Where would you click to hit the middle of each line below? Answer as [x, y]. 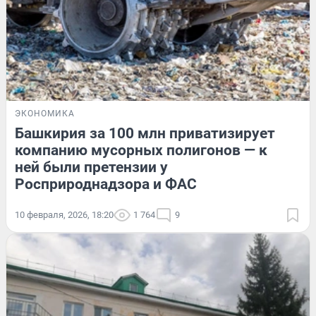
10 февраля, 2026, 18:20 [64, 214]
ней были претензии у [91, 167]
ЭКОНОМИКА [45, 113]
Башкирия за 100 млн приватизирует [145, 133]
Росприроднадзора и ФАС [106, 184]
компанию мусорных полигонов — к [141, 150]
